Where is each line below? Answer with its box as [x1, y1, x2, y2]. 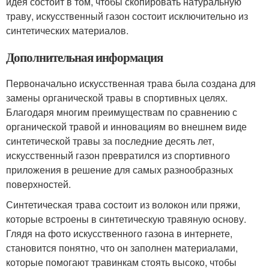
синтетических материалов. [6, 23, 128, 37]
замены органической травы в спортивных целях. [6, 90, 228, 104]
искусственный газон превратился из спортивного [6, 148, 230, 162]
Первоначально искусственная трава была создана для [6, 76, 256, 90]
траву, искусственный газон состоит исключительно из [6, 8, 248, 23]
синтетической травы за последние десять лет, [6, 133, 214, 148]
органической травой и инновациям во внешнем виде [6, 119, 247, 133]
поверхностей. [6, 177, 71, 191]
